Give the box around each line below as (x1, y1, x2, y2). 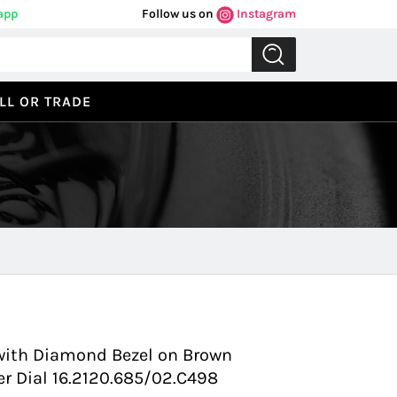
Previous (83, 241, 140, 259)
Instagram (233, 6, 296, 21)
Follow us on (141, 6, 214, 21)
